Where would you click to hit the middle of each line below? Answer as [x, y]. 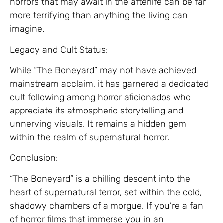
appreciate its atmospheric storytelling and [97, 110]
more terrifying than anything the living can [99, 16]
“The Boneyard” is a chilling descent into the [100, 178]
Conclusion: [34, 158]
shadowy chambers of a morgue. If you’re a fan [107, 205]
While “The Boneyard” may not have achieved [103, 70]
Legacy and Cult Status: [59, 50]
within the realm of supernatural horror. [90, 137]
